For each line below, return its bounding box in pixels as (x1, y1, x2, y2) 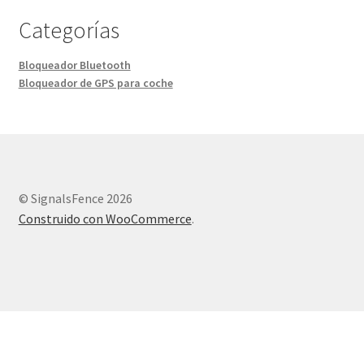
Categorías (18, 15, 119, 45)
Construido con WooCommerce (18, 210, 192, 227)
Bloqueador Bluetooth (18, 57, 131, 72)
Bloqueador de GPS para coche (18, 75, 173, 90)
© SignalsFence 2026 (18, 190, 132, 207)
